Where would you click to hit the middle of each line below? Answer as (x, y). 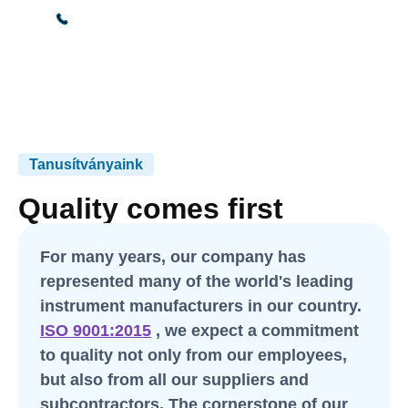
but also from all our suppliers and (174, 379)
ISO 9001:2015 (96, 330)
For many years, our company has (173, 256)
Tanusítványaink (86, 164)
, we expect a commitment (255, 330)
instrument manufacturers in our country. (201, 306)
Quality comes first (151, 208)
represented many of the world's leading (197, 281)
